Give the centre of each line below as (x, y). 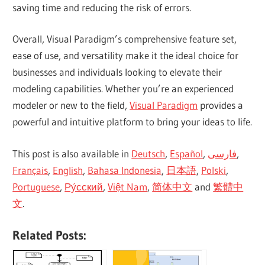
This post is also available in (72, 153)
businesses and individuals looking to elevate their (117, 72)
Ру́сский (84, 186)
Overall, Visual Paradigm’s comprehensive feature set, (125, 39)
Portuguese (36, 186)
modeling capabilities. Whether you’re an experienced (123, 89)
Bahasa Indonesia (125, 170)
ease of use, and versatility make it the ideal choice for (126, 56)
